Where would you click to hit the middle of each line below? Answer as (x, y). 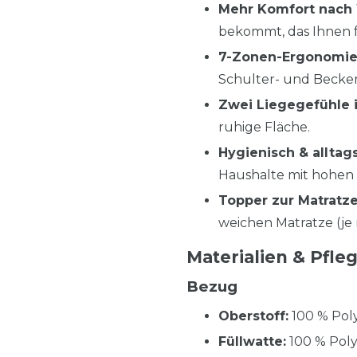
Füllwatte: (252, 341)
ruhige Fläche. (264, 127)
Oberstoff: (253, 316)
